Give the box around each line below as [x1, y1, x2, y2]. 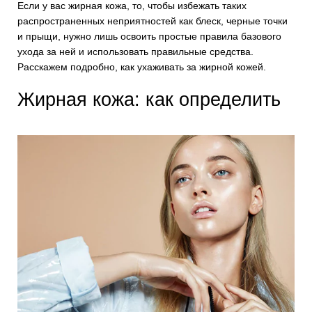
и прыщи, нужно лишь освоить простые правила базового [17, 31, 281, 42]
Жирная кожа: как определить [17, 89, 281, 110]
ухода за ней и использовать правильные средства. [17, 46, 253, 57]
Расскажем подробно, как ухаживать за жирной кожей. [17, 61, 266, 72]
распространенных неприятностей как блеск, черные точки [17, 15, 288, 26]
